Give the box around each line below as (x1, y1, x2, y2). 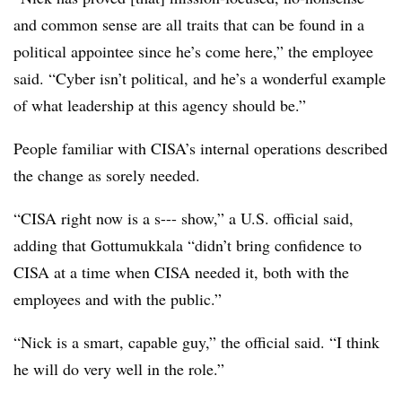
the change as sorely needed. (13, 164, 200, 186)
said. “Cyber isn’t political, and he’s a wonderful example (13, 67, 386, 89)
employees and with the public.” (13, 288, 222, 310)
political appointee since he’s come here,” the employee (13, 40, 373, 62)
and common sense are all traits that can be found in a (13, 13, 364, 35)
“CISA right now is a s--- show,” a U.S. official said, (13, 207, 354, 229)
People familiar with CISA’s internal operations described (13, 137, 388, 159)
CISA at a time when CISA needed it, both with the (13, 261, 349, 283)
